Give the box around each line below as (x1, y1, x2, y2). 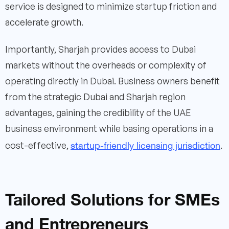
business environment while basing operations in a (5, 122, 213, 134)
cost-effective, (5, 139, 71, 151)
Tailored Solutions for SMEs (5, 182, 220, 213)
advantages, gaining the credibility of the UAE (5, 106, 191, 118)
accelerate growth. (5, 16, 83, 28)
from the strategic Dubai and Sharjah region (5, 90, 186, 102)
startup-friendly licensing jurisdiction (71, 135, 220, 153)
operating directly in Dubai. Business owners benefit (5, 75, 220, 86)
